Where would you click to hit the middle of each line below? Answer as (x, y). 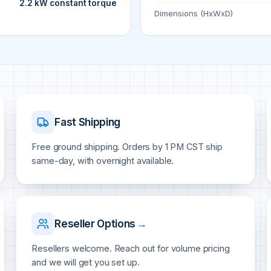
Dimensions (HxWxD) (194, 14)
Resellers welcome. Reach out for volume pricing (131, 249)
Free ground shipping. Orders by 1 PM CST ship (127, 147)
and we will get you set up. (86, 263)
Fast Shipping (87, 122)
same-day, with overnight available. (103, 161)
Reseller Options (95, 224)
